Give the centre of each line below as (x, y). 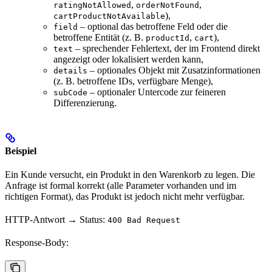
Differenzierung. (85, 103)
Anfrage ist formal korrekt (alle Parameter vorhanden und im (121, 186)
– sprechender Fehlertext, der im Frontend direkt (166, 48)
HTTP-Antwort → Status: (56, 220)
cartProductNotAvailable (109, 16)
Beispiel (21, 151)
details (70, 70)
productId (168, 38)
